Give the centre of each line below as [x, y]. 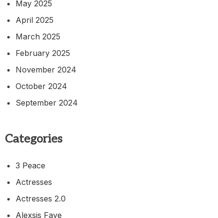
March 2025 [38, 36]
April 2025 [35, 20]
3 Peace [30, 166]
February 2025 [43, 53]
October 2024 [41, 86]
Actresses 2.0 [41, 199]
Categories [34, 139]
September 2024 [47, 102]
